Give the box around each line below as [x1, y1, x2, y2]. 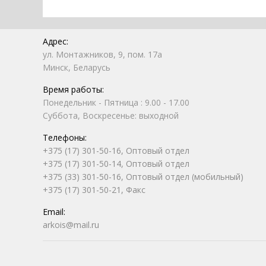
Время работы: [43, 84, 104, 95]
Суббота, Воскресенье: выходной [43, 110, 179, 121]
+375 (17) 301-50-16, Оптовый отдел [43, 145, 189, 156]
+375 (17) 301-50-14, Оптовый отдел [43, 158, 189, 169]
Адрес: [43, 36, 68, 47]
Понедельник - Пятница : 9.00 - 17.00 [43, 97, 189, 108]
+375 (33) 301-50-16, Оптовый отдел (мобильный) [43, 171, 243, 182]
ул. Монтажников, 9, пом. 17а [43, 49, 162, 60]
